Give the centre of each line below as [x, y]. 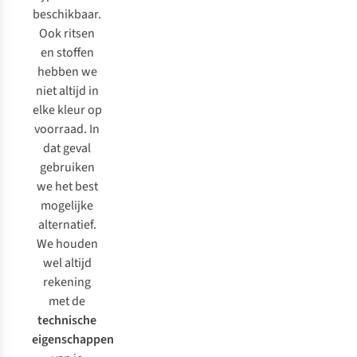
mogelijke [67, 206]
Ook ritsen [67, 33]
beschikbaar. [67, 14]
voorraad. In [67, 129]
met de [67, 301]
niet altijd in [67, 91]
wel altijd [67, 263]
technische [67, 320]
